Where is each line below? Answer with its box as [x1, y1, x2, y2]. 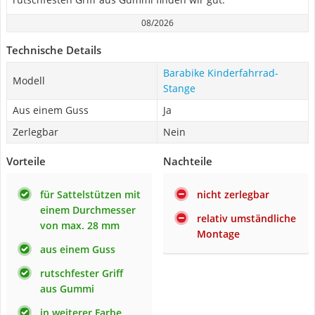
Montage [197, 227, 240, 240]
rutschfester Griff [40, 266, 123, 280]
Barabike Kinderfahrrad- [163, 66, 278, 79]
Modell [13, 74, 45, 87]
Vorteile [6, 154, 46, 168]
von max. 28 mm [40, 219, 120, 232]
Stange [163, 82, 195, 95]
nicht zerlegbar [197, 188, 269, 201]
